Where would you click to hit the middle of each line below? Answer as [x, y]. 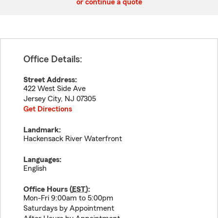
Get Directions [48, 109]
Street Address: [50, 80]
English [35, 168]
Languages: [42, 160]
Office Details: [53, 59]
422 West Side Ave [54, 89]
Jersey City [42, 99]
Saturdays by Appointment [69, 208]
